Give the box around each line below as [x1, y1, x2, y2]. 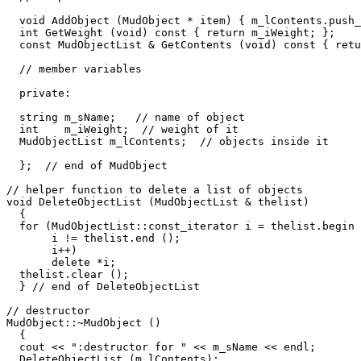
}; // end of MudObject [6, 159, 168, 172]
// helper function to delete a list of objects [6, 183, 303, 196]
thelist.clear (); [6, 268, 155, 280]
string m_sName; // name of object [6, 110, 245, 123]
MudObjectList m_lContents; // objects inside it [6, 135, 329, 147]
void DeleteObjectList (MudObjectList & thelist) [6, 195, 309, 208]
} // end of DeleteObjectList [6, 280, 200, 293]
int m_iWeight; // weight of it [6, 122, 239, 135]
